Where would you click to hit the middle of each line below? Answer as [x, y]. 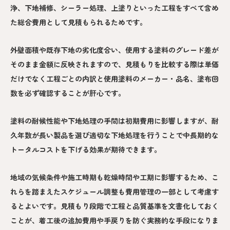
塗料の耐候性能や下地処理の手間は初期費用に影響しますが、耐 [114, 120]
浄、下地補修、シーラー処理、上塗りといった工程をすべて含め [114, 7]
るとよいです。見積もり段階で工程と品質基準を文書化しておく [114, 206]
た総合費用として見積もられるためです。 [79, 22]
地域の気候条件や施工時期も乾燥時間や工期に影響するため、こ [114, 177]
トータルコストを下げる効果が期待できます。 [86, 149]
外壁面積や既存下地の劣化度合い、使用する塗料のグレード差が [114, 50]
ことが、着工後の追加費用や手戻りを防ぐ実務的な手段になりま [114, 220]
